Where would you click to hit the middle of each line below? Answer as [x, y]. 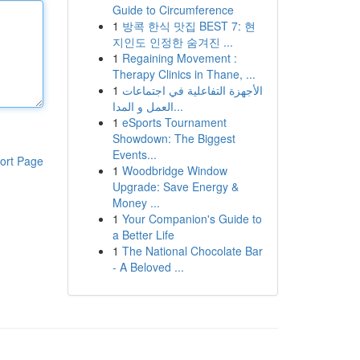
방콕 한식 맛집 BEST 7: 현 [188, 26]
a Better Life [143, 235]
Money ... [136, 202]
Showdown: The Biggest [174, 138]
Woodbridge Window [174, 170]
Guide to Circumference [173, 10]
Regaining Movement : [179, 58]
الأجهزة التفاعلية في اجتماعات [192, 90]
